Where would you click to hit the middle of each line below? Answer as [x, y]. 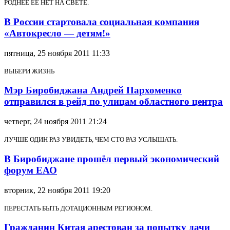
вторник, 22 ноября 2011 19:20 [57, 190]
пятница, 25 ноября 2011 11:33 [57, 53]
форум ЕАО [31, 170]
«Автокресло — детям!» [57, 33]
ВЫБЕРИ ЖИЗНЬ [29, 71]
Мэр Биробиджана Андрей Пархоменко [93, 90]
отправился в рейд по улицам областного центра [113, 102]
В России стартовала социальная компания [102, 22]
